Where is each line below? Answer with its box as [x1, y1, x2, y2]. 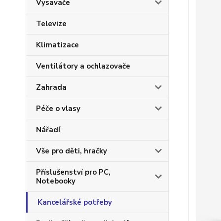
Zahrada [36, 82, 67, 92]
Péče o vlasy [36, 104, 80, 113]
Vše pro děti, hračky [36, 146, 107, 156]
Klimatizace [36, 40, 79, 50]
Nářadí [36, 125, 60, 135]
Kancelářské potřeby [37, 197, 112, 207]
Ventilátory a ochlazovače [36, 61, 130, 71]
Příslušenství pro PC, [36, 167, 110, 177]
